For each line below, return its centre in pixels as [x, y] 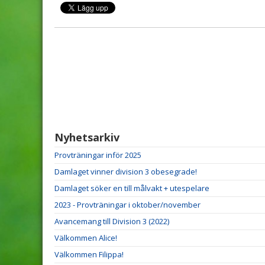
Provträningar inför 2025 [98, 155]
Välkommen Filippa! [89, 254]
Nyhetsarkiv [87, 137]
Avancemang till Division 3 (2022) [112, 221]
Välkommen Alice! [86, 238]
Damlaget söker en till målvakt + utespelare [132, 188]
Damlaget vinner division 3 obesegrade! [126, 172]
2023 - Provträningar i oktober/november [127, 205]
